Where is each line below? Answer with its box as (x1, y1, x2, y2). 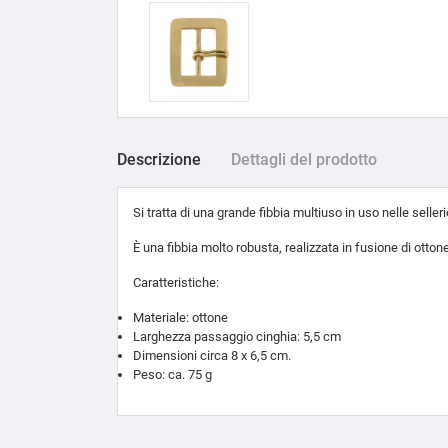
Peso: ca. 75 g (133, 366, 212, 382)
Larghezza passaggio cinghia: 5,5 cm (133, 328, 341, 344)
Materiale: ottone (133, 309, 228, 325)
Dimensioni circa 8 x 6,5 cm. (133, 347, 291, 363)
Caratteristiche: (133, 274, 219, 290)
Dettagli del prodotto (231, 149, 377, 169)
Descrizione (117, 149, 201, 169)
